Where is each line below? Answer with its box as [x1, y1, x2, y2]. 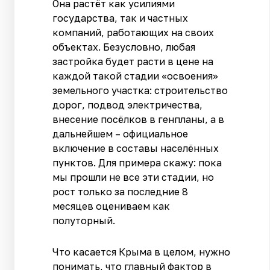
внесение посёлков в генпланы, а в [52, 113, 225, 125]
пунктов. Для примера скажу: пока [52, 156, 222, 169]
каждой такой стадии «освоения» [52, 69, 219, 82]
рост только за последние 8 [52, 185, 189, 198]
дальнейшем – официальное [52, 127, 189, 140]
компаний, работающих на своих [52, 26, 215, 39]
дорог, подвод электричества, [52, 98, 203, 111]
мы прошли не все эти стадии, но [52, 171, 215, 183]
